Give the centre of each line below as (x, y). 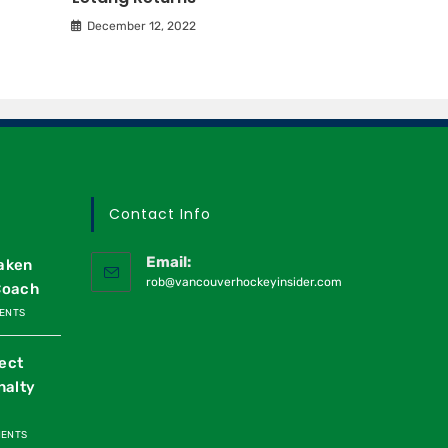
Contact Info (160, 214)
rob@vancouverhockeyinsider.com (244, 282)
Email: (168, 262)
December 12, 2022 (141, 26)
